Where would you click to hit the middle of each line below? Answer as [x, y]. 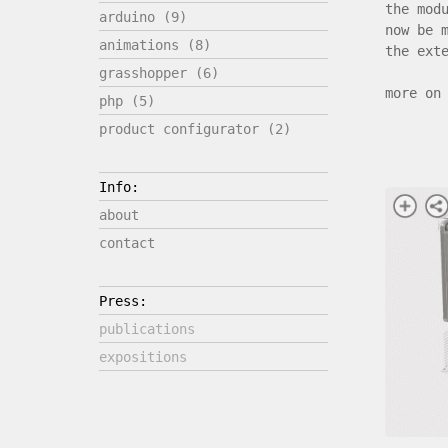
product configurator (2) [194, 129]
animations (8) [154, 45]
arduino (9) [142, 17]
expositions [142, 357]
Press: [122, 301]
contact [126, 243]
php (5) [126, 101]
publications [146, 329]
